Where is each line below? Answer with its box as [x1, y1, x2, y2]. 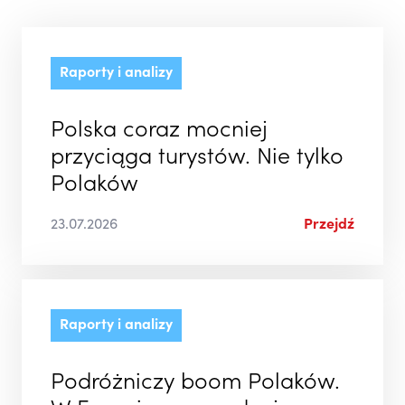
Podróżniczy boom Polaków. [51, 372, 340, 395]
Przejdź [304, 217, 354, 232]
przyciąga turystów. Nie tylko [51, 146, 344, 170]
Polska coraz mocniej [51, 119, 268, 143]
